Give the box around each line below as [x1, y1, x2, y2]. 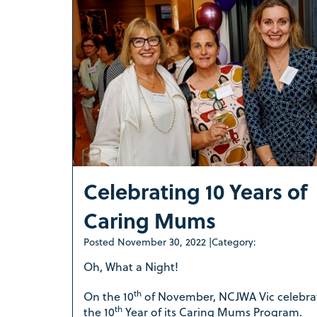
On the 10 [83, 288, 134, 304]
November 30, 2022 [117, 234, 206, 249]
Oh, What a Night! [83, 258, 178, 275]
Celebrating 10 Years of [83, 175, 308, 207]
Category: [212, 234, 256, 249]
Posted [83, 234, 117, 249]
